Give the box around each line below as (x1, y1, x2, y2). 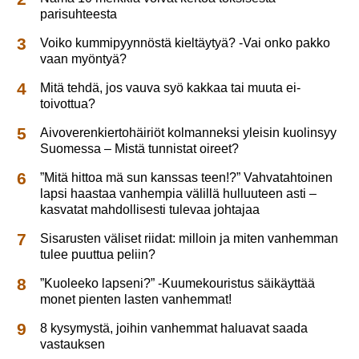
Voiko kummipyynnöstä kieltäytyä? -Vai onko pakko (40, 35, 331, 50)
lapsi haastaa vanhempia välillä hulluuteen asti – (40, 186, 317, 200)
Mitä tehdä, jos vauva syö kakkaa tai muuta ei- (40, 80, 301, 95)
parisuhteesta (40, 6, 118, 21)
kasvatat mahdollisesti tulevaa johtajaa (40, 202, 260, 216)
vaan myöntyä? (40, 51, 127, 66)
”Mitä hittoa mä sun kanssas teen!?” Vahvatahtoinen (40, 170, 333, 184)
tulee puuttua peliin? (40, 247, 156, 261)
